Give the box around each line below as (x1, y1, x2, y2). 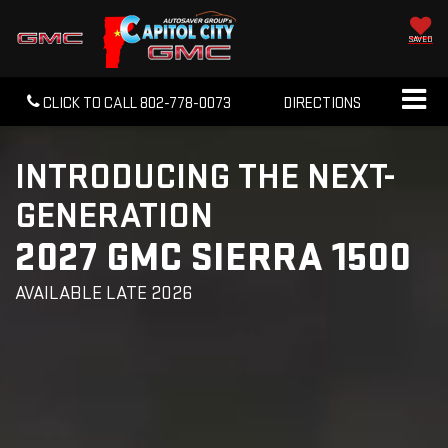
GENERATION (15, 195, 213, 239)
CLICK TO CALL (43, 94, 137, 114)
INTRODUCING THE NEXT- (15, 156, 395, 200)
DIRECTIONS (284, 94, 361, 114)
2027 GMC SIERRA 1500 (15, 234, 411, 283)
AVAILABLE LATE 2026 (15, 282, 192, 306)
